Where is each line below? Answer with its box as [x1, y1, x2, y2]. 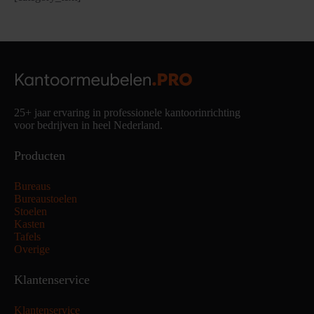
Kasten [14, 218, 45, 231]
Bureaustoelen [14, 193, 77, 205]
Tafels [14, 231, 41, 243]
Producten [14, 149, 65, 163]
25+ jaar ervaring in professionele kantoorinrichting [14, 107, 240, 119]
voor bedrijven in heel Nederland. [14, 119, 163, 132]
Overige [14, 243, 50, 256]
